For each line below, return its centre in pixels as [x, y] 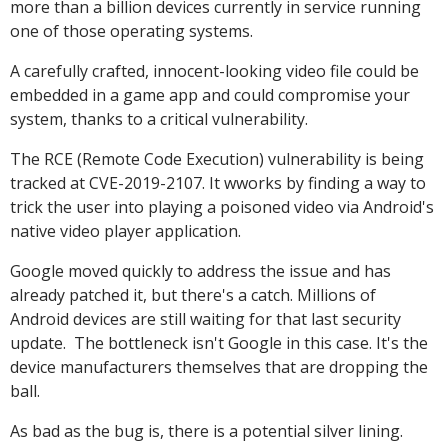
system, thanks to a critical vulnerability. [159, 119]
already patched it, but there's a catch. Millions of [193, 295]
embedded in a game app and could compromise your [210, 95]
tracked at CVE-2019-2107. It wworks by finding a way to [218, 183]
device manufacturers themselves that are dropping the [219, 367]
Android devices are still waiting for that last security [205, 319]
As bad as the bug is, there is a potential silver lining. [208, 431]
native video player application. [125, 231]
